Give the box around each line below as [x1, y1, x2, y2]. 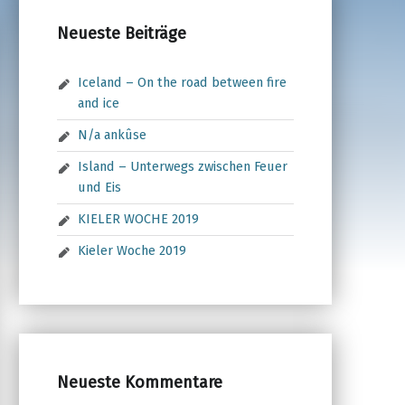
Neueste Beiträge [56, 23, 186, 43]
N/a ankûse [78, 127, 147, 144]
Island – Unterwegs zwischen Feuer [78, 158, 288, 175]
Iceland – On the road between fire [78, 74, 287, 91]
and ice [78, 95, 120, 112]
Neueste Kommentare [56, 372, 222, 392]
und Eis [78, 179, 122, 196]
